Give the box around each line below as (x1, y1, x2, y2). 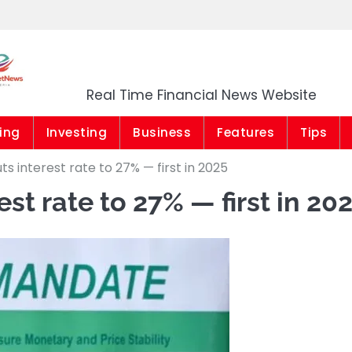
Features (217, 124, 274, 141)
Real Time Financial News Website (86, 86, 317, 104)
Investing (46, 124, 107, 141)
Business (133, 124, 191, 141)
